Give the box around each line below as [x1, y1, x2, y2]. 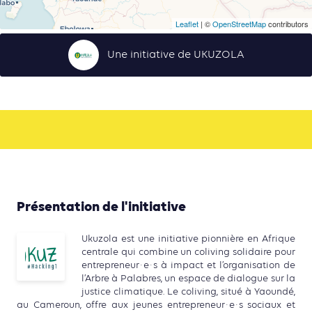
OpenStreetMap [212, 18, 266, 30]
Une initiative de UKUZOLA [107, 49, 244, 61]
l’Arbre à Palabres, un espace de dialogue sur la [81, 274, 295, 284]
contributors [266, 18, 309, 30]
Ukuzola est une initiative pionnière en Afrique [81, 234, 295, 244]
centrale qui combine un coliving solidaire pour [81, 247, 295, 258]
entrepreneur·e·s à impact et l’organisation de [81, 260, 295, 271]
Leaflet [175, 18, 198, 30]
